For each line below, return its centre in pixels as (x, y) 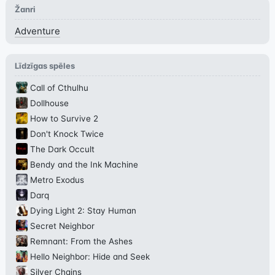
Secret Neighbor (62, 226)
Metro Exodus (57, 180)
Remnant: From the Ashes (81, 242)
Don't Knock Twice (67, 134)
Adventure (37, 31)
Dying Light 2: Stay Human (83, 211)
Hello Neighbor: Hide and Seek (90, 257)
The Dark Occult (62, 149)
